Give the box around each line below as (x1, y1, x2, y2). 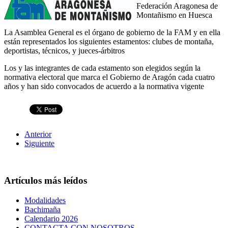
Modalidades (24, 195, 66, 205)
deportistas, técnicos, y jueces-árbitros (4, 46, 125, 55)
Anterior (24, 130, 51, 139)
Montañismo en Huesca (136, 11, 212, 20)
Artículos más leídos (4, 175, 87, 186)
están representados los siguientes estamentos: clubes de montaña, (4, 37, 214, 46)
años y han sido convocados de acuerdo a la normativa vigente (4, 82, 204, 91)
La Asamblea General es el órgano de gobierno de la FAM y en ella (4, 28, 220, 37)
